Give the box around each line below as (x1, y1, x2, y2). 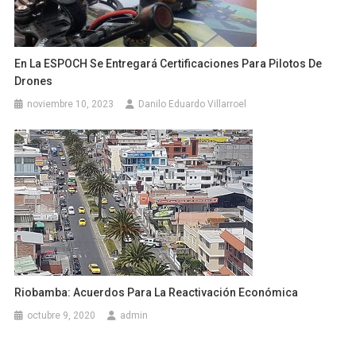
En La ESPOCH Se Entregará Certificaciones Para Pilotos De (14, 56, 323, 70)
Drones (14, 74, 53, 87)
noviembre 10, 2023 (27, 98, 114, 110)
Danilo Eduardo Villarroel (138, 98, 247, 110)
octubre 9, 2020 (27, 309, 96, 321)
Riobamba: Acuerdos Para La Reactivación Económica (14, 285, 299, 299)
